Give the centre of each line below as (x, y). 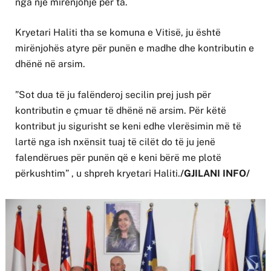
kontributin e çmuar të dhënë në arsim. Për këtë (121, 110)
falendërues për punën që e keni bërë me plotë (118, 157)
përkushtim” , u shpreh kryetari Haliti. (98, 173)
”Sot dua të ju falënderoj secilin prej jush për (113, 94)
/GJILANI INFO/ (215, 173)
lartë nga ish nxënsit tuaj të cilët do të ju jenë (115, 142)
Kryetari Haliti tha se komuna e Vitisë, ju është (118, 33)
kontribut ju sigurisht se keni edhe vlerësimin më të (128, 126)
